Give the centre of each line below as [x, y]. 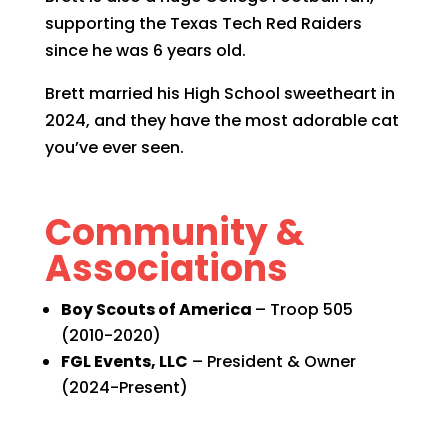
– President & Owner [271, 362]
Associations [166, 269]
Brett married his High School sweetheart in [219, 94]
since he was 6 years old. [145, 51]
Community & [174, 233]
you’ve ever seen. [114, 148]
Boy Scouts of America [157, 310]
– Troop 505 [303, 310]
